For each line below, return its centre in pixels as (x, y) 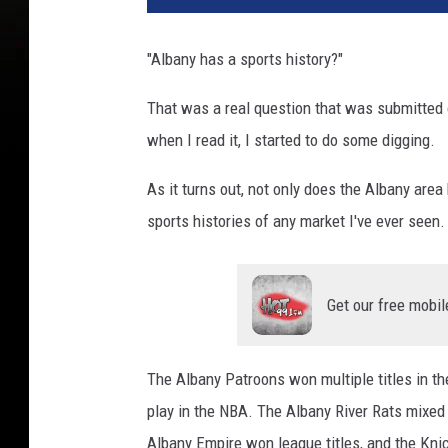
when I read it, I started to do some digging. (291, 140)
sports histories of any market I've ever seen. (296, 221)
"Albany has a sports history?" (245, 59)
